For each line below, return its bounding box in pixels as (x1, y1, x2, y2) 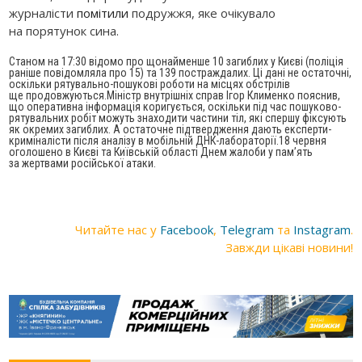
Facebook (159, 221, 213, 238)
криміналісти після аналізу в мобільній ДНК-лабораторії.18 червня (9, 133, 327, 147)
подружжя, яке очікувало (128, 4, 276, 21)
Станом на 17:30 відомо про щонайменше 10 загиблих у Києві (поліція (9, 54, 344, 68)
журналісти (9, 4, 78, 21)
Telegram (219, 221, 274, 238)
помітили (77, 4, 129, 21)
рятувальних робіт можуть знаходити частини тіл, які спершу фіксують (9, 111, 347, 124)
